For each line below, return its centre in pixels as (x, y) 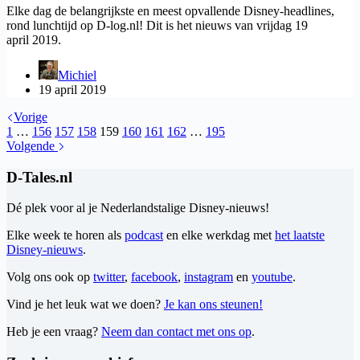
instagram (209, 277)
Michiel (77, 76)
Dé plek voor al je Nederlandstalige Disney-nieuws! (138, 208)
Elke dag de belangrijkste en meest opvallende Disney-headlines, (170, 11)
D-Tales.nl (39, 177)
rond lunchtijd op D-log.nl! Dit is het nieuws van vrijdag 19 (157, 26)
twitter (109, 277)
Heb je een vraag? (54, 332)
